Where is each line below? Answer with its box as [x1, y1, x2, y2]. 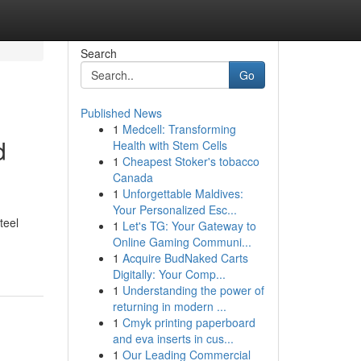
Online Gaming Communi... [112, 234, 251, 250]
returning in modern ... [112, 298, 226, 314]
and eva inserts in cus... [112, 330, 234, 346]
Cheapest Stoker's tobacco [122, 153, 259, 169]
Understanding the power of [122, 282, 264, 298]
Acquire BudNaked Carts [122, 250, 248, 266]
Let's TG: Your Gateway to [122, 218, 256, 234]
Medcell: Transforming [122, 121, 236, 137]
